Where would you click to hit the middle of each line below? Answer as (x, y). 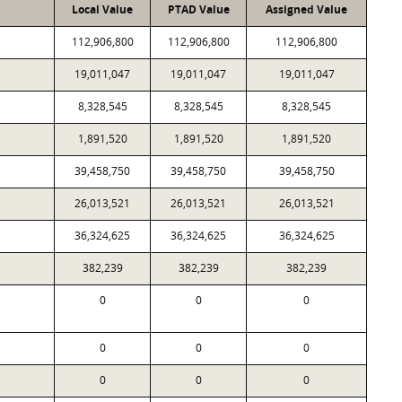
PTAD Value (198, 9)
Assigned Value (306, 9)
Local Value (102, 9)
